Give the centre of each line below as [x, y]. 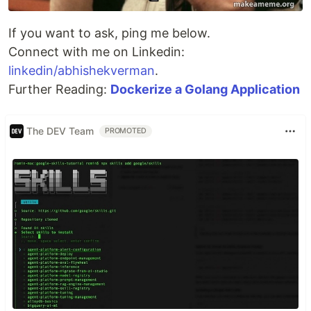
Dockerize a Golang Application [205, 89]
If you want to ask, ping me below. [109, 33]
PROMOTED [126, 131]
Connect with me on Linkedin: [96, 51]
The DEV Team [60, 131]
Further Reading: [59, 89]
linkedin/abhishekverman [82, 70]
